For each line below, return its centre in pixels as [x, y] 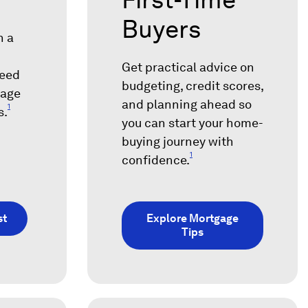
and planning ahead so [187, 104]
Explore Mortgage [192, 219]
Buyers [161, 30]
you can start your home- [192, 123]
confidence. [156, 160]
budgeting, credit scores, [192, 86]
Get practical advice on [188, 67]
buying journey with [178, 142]
